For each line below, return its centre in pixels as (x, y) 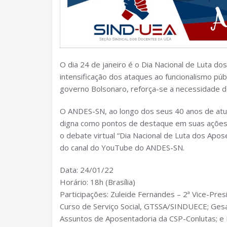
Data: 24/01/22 (87, 170)
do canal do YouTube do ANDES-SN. (122, 147)
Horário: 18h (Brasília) (98, 182)
